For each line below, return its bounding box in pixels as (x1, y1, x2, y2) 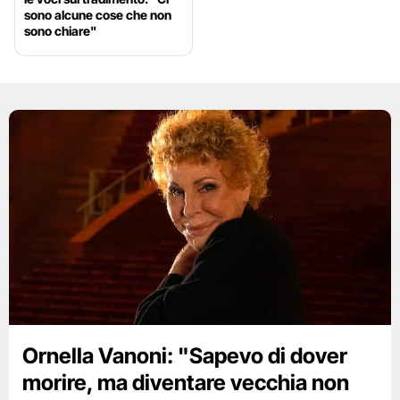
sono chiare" (24, 23, 96, 39)
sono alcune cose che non (24, 7, 171, 23)
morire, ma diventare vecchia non (22, 370, 349, 396)
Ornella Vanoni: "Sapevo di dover (22, 343, 347, 370)
